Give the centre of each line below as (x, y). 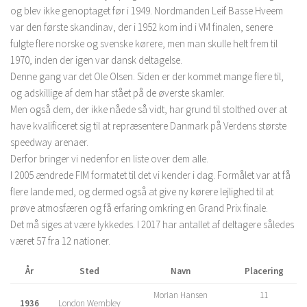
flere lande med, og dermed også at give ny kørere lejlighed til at (142, 192)
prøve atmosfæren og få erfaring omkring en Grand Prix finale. (139, 208)
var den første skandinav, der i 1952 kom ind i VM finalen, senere (142, 27)
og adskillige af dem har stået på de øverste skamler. (118, 93)
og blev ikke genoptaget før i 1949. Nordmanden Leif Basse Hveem (147, 11)
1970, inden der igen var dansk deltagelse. (96, 60)
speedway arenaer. (49, 142)
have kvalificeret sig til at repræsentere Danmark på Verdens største (148, 126)
